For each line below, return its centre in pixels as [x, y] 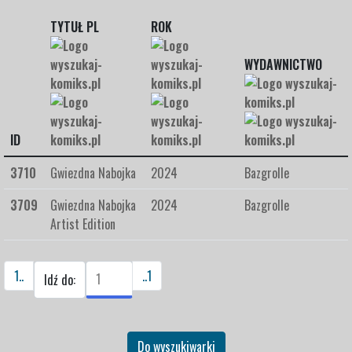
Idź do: [60, 280]
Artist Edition [83, 224]
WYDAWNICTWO [283, 64]
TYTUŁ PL [75, 27]
